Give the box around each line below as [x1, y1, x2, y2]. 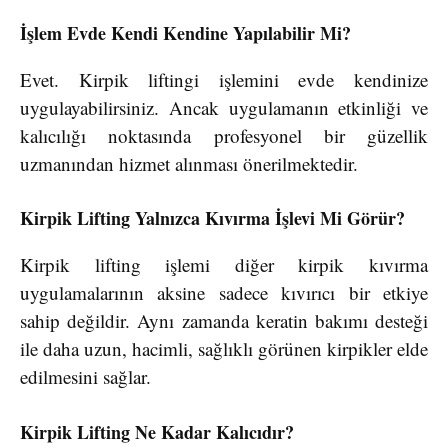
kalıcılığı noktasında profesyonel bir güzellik [20, 122, 428, 148]
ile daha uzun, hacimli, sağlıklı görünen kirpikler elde [20, 336, 428, 362]
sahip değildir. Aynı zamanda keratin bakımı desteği [20, 308, 428, 334]
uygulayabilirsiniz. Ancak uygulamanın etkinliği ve [20, 94, 428, 120]
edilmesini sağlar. [20, 364, 151, 390]
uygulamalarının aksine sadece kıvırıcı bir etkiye [20, 280, 428, 306]
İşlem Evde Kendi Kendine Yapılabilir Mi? [20, 19, 351, 46]
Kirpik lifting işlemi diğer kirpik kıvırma [20, 252, 428, 278]
